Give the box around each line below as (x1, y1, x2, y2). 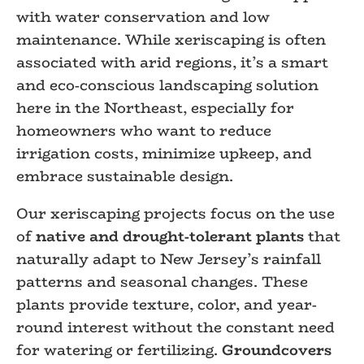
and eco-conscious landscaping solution (16, 74, 318, 97)
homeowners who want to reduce (16, 119, 271, 142)
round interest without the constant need (16, 316, 335, 339)
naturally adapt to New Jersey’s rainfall (16, 248, 321, 271)
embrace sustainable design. (16, 165, 233, 188)
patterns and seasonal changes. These (16, 271, 308, 293)
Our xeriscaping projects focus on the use (16, 202, 335, 225)
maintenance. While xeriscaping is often (16, 28, 326, 51)
